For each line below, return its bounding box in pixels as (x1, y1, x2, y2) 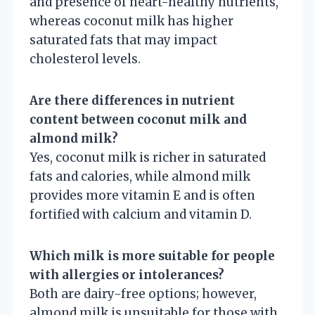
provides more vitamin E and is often (30, 187, 255, 203)
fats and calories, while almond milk (30, 168, 250, 184)
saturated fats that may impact (30, 32, 217, 48)
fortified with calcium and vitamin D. (30, 206, 252, 222)
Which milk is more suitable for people (30, 247, 275, 264)
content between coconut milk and (30, 111, 247, 127)
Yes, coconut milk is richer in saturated (30, 149, 266, 165)
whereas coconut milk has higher (30, 13, 233, 29)
